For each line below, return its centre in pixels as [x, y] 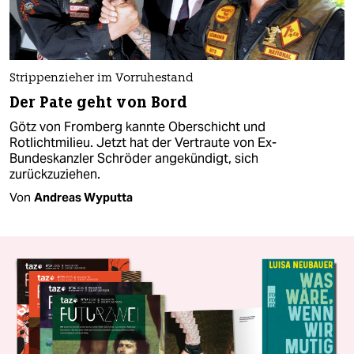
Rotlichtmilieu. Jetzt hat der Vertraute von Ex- [143, 142]
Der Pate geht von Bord [99, 102]
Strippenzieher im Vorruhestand [102, 78]
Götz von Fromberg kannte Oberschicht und [137, 126]
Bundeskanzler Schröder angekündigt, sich [134, 158]
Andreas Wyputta [83, 197]
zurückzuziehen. [55, 174]
